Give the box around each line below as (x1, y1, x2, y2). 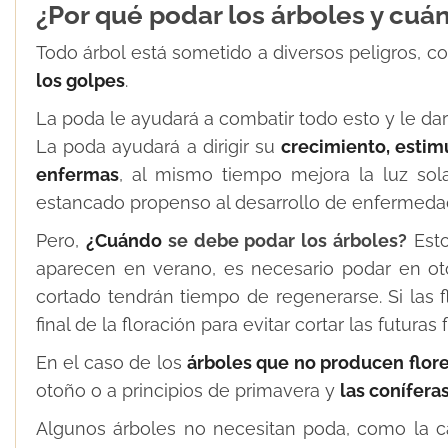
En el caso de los (36, 352, 188, 374)
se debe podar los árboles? (161, 230, 408, 252)
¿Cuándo (85, 230, 162, 252)
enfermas (36, 164, 119, 186)
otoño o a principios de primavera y (36, 380, 340, 402)
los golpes (36, 70, 125, 92)
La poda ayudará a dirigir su (36, 136, 282, 158)
